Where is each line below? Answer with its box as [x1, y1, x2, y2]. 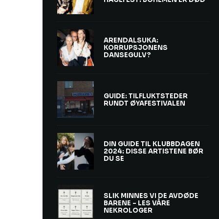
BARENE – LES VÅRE [104, 199, 170, 208]
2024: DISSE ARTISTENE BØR [104, 147, 203, 156]
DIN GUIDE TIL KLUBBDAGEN [104, 140, 200, 149]
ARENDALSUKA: [104, 36, 158, 45]
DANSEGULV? [104, 51, 151, 60]
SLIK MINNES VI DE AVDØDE [104, 192, 198, 200]
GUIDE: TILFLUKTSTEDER [104, 91, 188, 100]
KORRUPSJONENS [104, 44, 168, 52]
